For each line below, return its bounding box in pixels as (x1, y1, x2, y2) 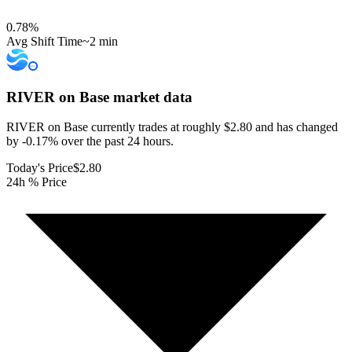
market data (109, 88, 192, 105)
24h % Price (6, 175, 67, 189)
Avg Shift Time (6, 34, 82, 48)
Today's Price (6, 161, 73, 175)
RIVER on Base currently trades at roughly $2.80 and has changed (6, 120, 338, 134)
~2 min (82, 34, 118, 48)
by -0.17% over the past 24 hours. (6, 134, 174, 148)
